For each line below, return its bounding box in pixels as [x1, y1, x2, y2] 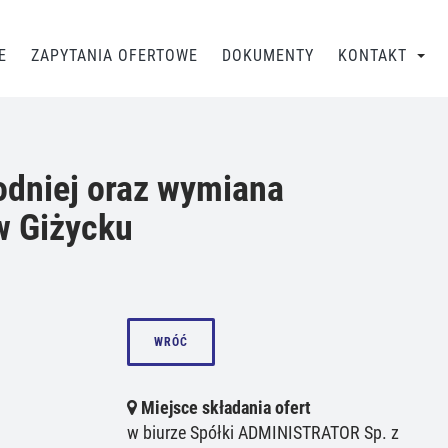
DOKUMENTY [222, 46, 314, 65]
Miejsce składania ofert [137, 398, 311, 418]
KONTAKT [338, 46, 407, 65]
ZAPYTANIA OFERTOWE [31, 46, 198, 65]
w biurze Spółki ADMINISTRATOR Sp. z [127, 423, 399, 443]
